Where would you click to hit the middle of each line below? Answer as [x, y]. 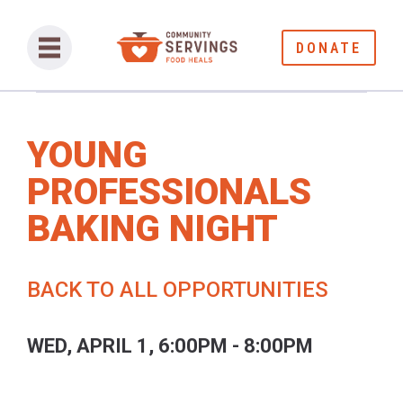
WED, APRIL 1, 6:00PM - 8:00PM [170, 346]
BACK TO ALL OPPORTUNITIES [178, 290]
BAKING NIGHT [152, 228]
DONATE [329, 48]
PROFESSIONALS [169, 192]
